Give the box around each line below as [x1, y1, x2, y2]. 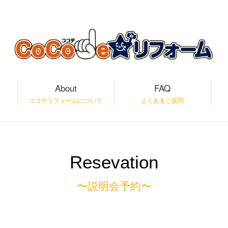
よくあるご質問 [141, 96, 184, 104]
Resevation [70, 152, 158, 172]
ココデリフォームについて [29, 96, 103, 104]
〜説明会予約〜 [76, 180, 152, 192]
